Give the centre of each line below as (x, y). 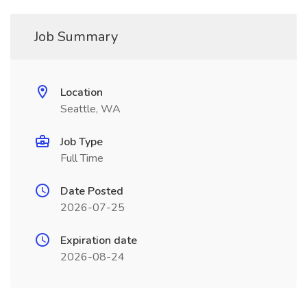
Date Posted (92, 191)
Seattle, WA (90, 109)
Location (82, 93)
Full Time (82, 158)
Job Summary (76, 37)
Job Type (82, 142)
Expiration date (99, 241)
